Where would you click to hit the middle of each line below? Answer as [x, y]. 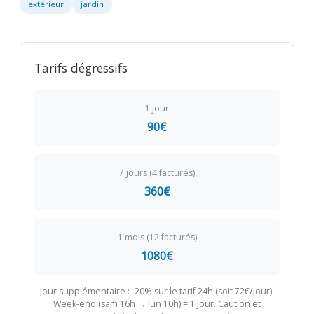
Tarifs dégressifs [81, 68]
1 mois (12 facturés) [157, 238]
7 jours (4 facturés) [157, 173]
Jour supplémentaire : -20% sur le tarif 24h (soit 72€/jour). [157, 292]
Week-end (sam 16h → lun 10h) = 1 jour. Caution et [157, 304]
